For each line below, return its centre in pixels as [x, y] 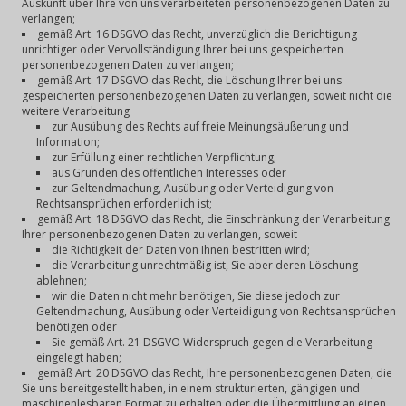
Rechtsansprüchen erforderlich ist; [124, 203]
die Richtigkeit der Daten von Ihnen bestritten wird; [181, 250]
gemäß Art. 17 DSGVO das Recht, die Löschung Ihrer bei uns [189, 80]
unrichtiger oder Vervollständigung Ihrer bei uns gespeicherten [183, 49]
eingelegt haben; [79, 358]
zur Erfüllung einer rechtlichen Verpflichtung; [164, 157]
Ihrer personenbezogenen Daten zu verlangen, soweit [159, 234]
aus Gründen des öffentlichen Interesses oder [169, 173]
